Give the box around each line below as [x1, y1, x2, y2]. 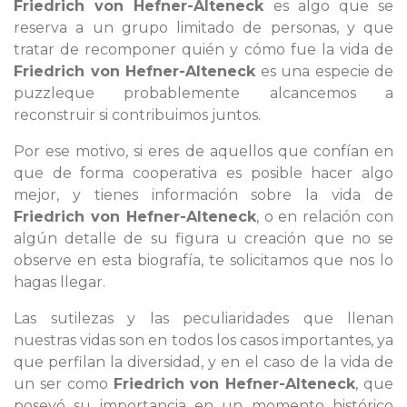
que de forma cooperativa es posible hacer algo [14, 164, 393, 182]
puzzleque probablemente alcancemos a [14, 84, 393, 102]
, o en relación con [255, 208, 394, 225]
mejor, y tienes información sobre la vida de [14, 186, 393, 203]
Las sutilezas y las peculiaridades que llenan [14, 310, 393, 327]
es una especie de [255, 63, 393, 80]
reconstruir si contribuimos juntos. [14, 106, 261, 124]
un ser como [14, 375, 114, 392]
